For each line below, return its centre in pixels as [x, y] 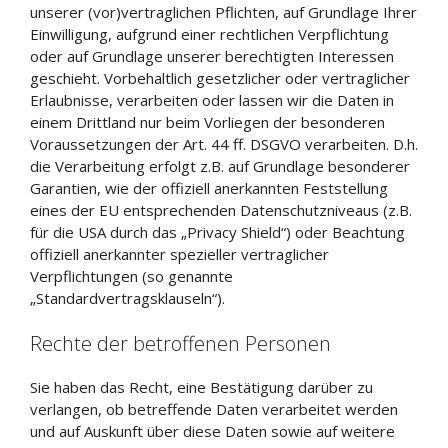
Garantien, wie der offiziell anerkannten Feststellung [209, 188]
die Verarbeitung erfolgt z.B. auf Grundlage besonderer [220, 166]
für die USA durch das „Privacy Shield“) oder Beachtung [217, 232]
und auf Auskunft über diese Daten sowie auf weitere [212, 430]
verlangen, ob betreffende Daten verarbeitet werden [214, 408]
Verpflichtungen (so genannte [131, 276]
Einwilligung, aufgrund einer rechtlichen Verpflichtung [209, 34]
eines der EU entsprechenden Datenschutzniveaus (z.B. [221, 210]
